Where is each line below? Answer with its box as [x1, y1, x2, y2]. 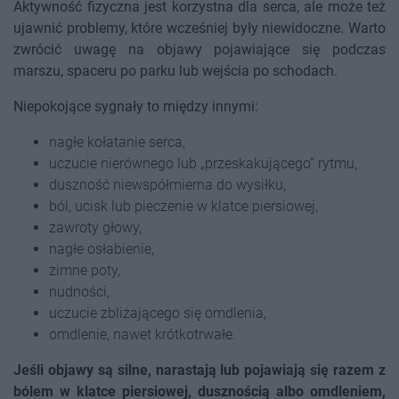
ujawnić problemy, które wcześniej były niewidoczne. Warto [13, 20, 386, 37]
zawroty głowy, [49, 219, 142, 237]
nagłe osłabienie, [49, 240, 154, 258]
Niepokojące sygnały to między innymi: [13, 98, 258, 116]
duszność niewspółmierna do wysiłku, [49, 176, 286, 194]
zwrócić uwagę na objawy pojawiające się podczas [13, 41, 386, 59]
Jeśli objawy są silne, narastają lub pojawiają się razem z [13, 362, 386, 379]
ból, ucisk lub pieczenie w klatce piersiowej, [49, 198, 318, 216]
